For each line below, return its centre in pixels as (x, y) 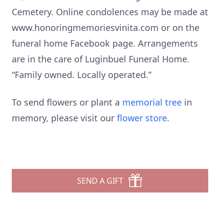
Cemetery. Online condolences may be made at (110, 12)
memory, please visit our (64, 118)
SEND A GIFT (100, 181)
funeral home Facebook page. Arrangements (105, 43)
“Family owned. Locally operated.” (82, 75)
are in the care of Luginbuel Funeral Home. (101, 59)
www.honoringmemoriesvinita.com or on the (106, 27)
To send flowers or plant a (67, 102)
